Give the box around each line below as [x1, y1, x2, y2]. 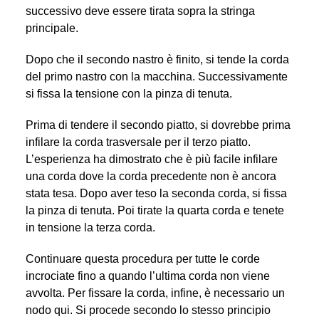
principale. [25, 21, 78, 34]
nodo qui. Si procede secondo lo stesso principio [25, 303, 271, 316]
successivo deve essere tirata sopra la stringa [25, 4, 255, 17]
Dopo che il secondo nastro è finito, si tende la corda [25, 53, 289, 66]
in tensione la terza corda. [25, 221, 155, 234]
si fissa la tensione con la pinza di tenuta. [25, 87, 232, 100]
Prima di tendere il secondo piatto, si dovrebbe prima [25, 118, 291, 131]
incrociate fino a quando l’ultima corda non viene [25, 269, 270, 282]
